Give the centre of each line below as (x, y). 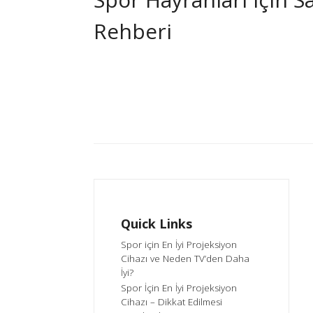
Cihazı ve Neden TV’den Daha (185, 259)
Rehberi (133, 31)
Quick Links (157, 224)
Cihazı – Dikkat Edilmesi (172, 302)
